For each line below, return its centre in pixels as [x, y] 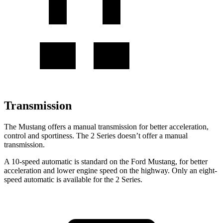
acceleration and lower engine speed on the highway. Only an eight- [111, 170]
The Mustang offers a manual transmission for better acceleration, [106, 126]
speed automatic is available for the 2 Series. [73, 179]
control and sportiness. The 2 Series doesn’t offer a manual [96, 135]
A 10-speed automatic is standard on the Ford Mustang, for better [106, 161]
